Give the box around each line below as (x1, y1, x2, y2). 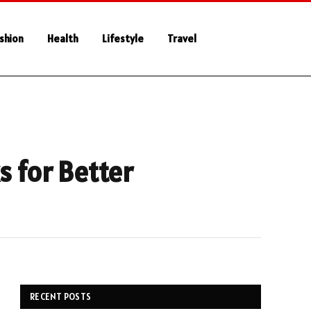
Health (47, 32, 78, 45)
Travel (167, 32, 196, 45)
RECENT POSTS (30, 291, 92, 303)
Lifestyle (101, 32, 144, 45)
